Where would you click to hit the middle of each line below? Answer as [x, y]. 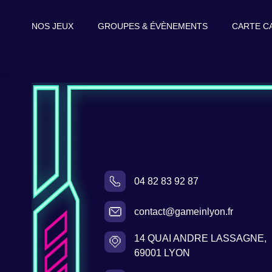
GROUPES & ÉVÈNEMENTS [153, 26]
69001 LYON [162, 253]
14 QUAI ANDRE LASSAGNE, [200, 239]
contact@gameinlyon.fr [183, 211]
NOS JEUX [53, 26]
